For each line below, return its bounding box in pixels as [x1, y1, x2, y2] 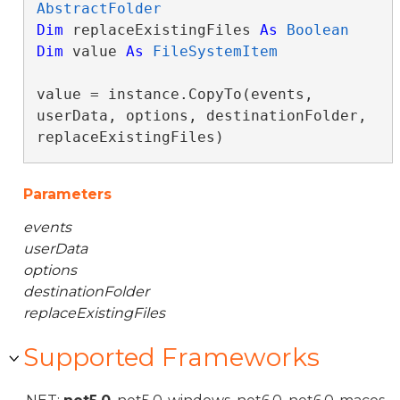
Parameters [23, 186, 112, 203]
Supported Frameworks [23, 342, 320, 372]
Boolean [286, 21, 349, 38]
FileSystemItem [152, 43, 278, 60]
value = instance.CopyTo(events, [36, 86, 313, 103]
